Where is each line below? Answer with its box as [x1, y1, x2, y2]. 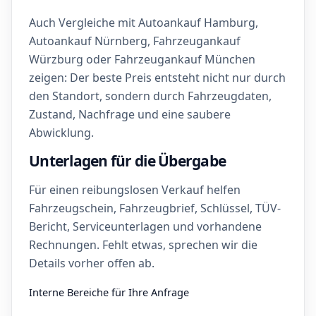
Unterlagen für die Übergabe [29, 151, 226, 171]
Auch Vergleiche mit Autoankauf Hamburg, [29, 15, 258, 30]
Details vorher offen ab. [29, 255, 154, 271]
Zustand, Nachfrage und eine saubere [29, 107, 231, 122]
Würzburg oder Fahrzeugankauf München [29, 51, 255, 67]
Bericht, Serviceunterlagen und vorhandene [29, 219, 262, 234]
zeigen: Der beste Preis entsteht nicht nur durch [29, 70, 286, 85]
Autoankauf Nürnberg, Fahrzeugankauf [29, 33, 241, 49]
